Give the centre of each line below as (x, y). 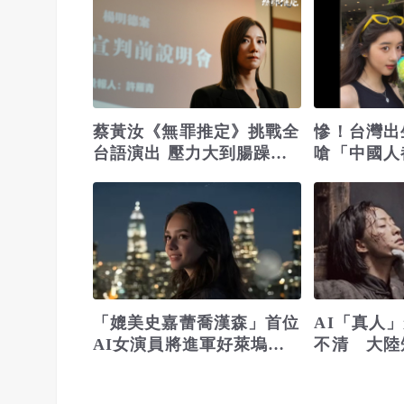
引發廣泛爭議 (145, 367)
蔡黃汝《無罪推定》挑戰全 (197, 132)
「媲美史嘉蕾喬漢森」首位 (197, 323)
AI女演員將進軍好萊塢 (189, 345)
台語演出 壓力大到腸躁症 (191, 154)
